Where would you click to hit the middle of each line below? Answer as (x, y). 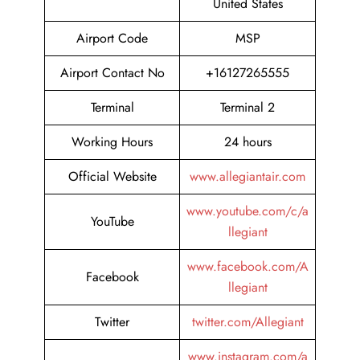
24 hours (247, 142)
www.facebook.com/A (247, 267)
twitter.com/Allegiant (247, 322)
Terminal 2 (247, 108)
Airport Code (112, 39)
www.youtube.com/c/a (247, 211)
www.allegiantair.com (247, 177)
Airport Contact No (112, 73)
